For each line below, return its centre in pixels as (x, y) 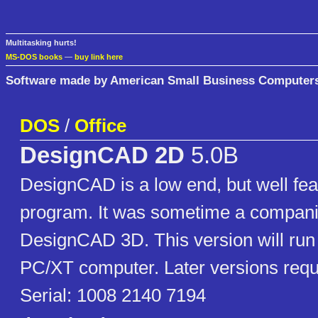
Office (100, 126)
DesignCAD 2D (102, 156)
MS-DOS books (34, 57)
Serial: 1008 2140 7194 (113, 296)
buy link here (99, 57)
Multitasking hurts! (41, 43)
